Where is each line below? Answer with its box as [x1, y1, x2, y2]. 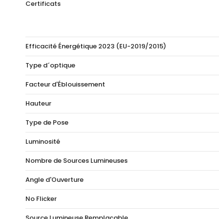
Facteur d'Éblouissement [25, 80, 105, 89]
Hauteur [25, 99, 51, 109]
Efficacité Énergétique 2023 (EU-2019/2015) [25, 42, 166, 51]
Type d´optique [25, 61, 75, 70]
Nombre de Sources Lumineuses [25, 156, 128, 166]
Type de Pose [25, 118, 68, 128]
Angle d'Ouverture [25, 175, 84, 185]
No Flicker [25, 194, 57, 204]
